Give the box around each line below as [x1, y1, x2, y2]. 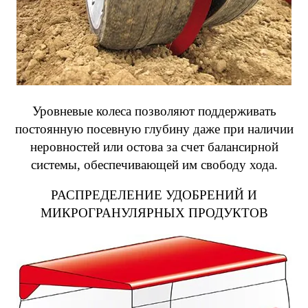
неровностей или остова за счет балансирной [30, 140, 278, 154]
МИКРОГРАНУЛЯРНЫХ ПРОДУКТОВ [40, 206, 268, 220]
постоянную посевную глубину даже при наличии [14, 122, 294, 136]
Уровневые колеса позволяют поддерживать [32, 104, 276, 118]
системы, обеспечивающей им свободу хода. [30, 157, 278, 172]
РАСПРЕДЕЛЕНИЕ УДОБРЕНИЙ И [51, 188, 257, 202]
